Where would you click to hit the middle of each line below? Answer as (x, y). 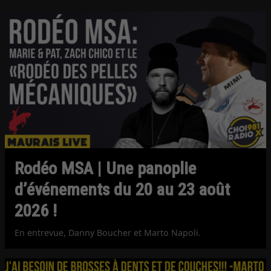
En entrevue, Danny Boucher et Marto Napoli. (108, 232)
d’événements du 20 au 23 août (122, 190)
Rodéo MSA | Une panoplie (106, 169)
